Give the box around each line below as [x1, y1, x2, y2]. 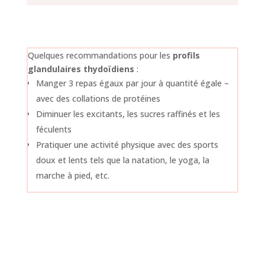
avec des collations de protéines [35, 92, 160, 104]
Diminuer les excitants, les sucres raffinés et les [35, 108, 220, 119]
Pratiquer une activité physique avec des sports [35, 138, 218, 150]
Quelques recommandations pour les [27, 49, 173, 61]
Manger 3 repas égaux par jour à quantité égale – [35, 77, 229, 89]
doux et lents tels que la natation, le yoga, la [35, 154, 209, 166]
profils [172, 49, 200, 61]
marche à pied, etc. [35, 169, 109, 181]
